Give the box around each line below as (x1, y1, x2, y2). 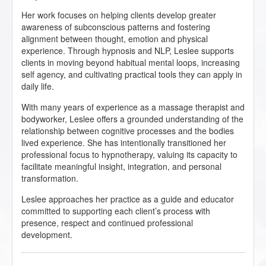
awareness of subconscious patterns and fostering (21, 21, 210, 33)
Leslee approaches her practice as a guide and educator (21, 193, 234, 205)
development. (21, 229, 72, 241)
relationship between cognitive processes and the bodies (21, 125, 234, 137)
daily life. (21, 80, 54, 93)
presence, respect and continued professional (21, 217, 193, 229)
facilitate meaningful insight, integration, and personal (21, 160, 221, 173)
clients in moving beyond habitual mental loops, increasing (21, 56, 240, 69)
